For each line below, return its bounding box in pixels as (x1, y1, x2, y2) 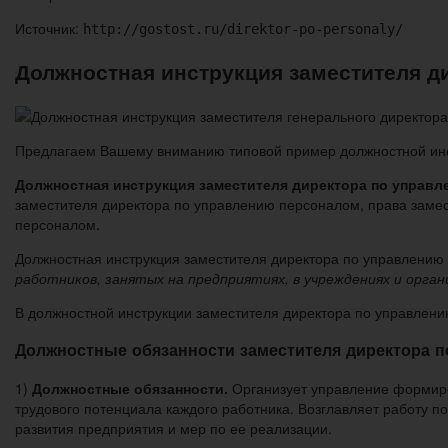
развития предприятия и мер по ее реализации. (15, 417, 332, 438)
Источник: (15, 17, 83, 38)
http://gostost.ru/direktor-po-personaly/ (83, 20, 403, 37)
